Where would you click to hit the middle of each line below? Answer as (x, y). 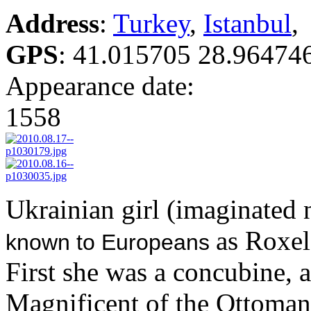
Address (52, 24)
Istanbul (247, 24)
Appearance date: (103, 86)
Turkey (151, 24)
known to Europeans (111, 243)
